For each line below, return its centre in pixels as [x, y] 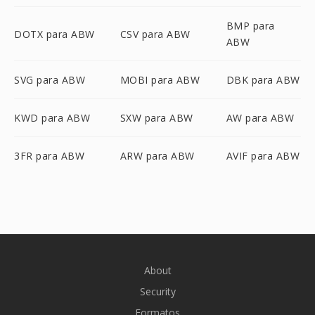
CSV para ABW [155, 34]
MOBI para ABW [160, 80]
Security [157, 291]
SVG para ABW [50, 80]
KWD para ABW [52, 118]
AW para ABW [260, 118]
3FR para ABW [49, 156]
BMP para [250, 26]
